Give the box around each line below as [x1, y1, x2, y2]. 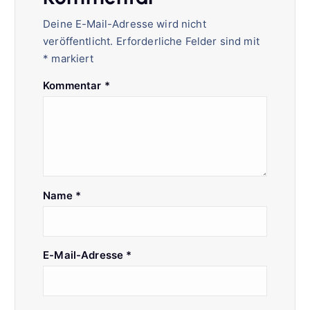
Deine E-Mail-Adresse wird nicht [43, 17, 206, 31]
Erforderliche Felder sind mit [116, 35, 259, 48]
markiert [48, 52, 94, 66]
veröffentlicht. [43, 35, 113, 48]
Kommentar [43, 79, 104, 93]
